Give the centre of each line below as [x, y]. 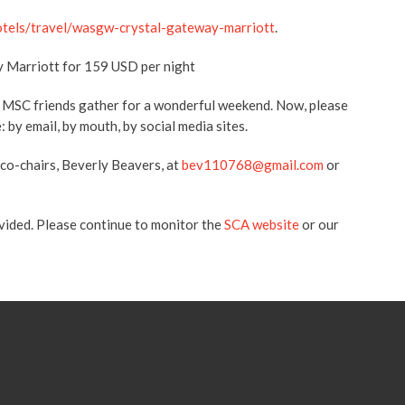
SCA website [262, 224]
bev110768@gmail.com [253, 165]
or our [319, 224]
